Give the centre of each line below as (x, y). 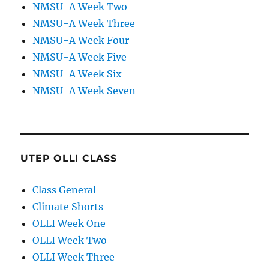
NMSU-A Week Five (80, 57)
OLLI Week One (69, 224)
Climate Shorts (68, 207)
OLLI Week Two (70, 240)
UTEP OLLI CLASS (69, 159)
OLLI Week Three (74, 257)
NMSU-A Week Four (81, 41)
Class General (65, 190)
